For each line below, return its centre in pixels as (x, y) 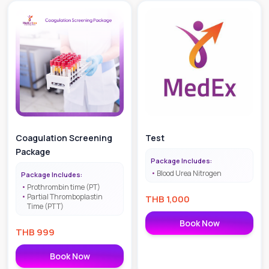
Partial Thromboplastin (65, 196)
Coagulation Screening (64, 138)
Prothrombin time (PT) (64, 187)
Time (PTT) (45, 206)
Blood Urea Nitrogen (189, 173)
